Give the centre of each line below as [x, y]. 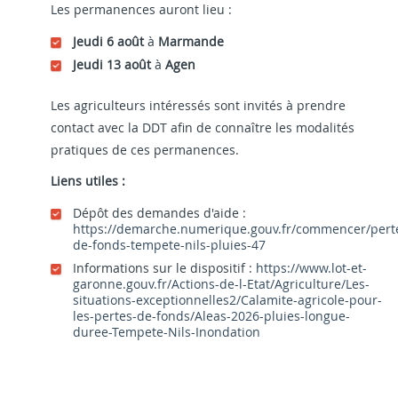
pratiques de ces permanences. [145, 149]
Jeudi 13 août [112, 64]
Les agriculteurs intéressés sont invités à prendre [198, 105]
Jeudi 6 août [108, 41]
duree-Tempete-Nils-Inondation [167, 332]
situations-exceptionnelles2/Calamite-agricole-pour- [227, 300]
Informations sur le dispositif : [164, 268]
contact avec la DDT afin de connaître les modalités [203, 127]
